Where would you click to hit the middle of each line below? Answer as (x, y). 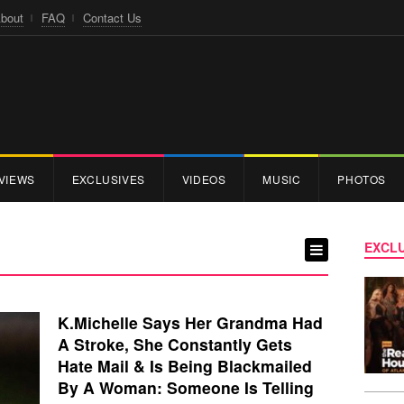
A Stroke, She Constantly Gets (175, 344)
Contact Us (112, 18)
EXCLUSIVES (108, 179)
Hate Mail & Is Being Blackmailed (185, 365)
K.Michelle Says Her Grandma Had (190, 322)
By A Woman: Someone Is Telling (186, 387)
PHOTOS (362, 179)
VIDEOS (204, 179)
